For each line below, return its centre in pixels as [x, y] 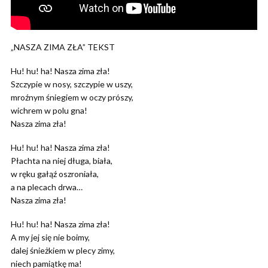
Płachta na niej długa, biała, [62, 160]
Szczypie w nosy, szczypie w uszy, [72, 84]
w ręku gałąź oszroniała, [55, 173]
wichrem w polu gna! [49, 110]
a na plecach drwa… [47, 187]
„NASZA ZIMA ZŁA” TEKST [63, 47]
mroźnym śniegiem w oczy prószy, [72, 97]
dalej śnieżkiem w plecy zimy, [63, 250]
